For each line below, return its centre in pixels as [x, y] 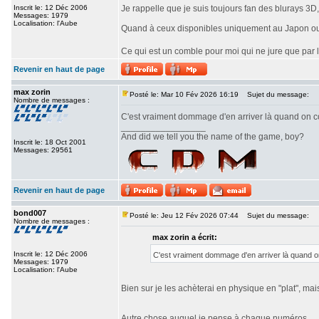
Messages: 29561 [43, 150]
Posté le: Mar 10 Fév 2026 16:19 [184, 94]
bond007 [30, 213]
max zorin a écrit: [185, 237]
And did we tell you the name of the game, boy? [213, 137]
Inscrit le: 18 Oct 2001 [50, 142]
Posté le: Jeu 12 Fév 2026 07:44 [184, 215]
